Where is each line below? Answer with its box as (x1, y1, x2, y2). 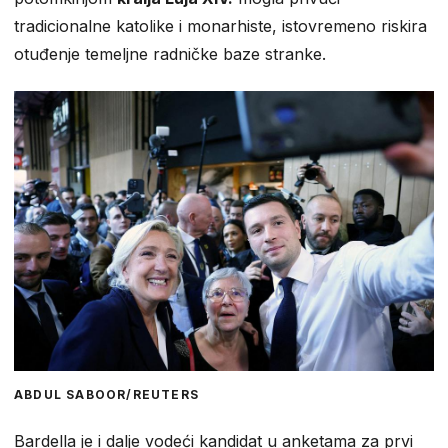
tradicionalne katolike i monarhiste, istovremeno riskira (14, 16, 427, 37)
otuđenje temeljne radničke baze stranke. (14, 44, 326, 65)
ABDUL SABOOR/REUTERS (14, 387, 199, 403)
